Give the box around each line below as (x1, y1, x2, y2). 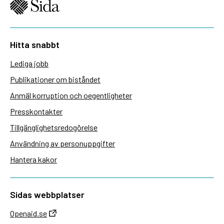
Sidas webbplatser (10, 188, 84, 200)
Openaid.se (10, 208, 47, 218)
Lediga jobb (10, 58, 48, 68)
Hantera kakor (10, 154, 57, 164)
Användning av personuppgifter (10, 138, 115, 148)
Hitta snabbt (10, 38, 59, 50)
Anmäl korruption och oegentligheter (10, 90, 132, 100)
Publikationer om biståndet (10, 74, 100, 84)
